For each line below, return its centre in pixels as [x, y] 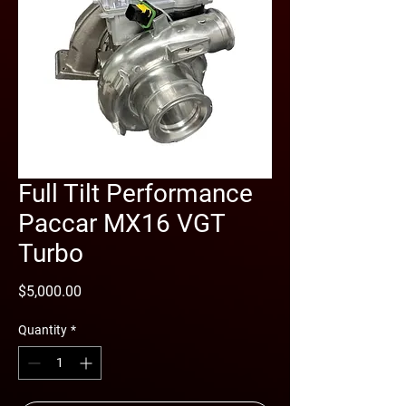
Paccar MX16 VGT [121, 223]
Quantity [43, 329]
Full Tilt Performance [135, 193]
